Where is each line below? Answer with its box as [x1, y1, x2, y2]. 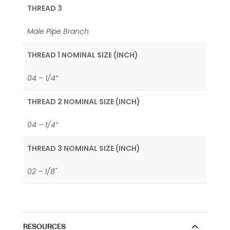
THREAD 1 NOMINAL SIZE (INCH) [27, 49, 138, 60]
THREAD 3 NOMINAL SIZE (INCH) [27, 143, 140, 154]
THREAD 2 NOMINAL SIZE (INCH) [27, 96, 140, 107]
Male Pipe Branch [27, 26, 89, 36]
